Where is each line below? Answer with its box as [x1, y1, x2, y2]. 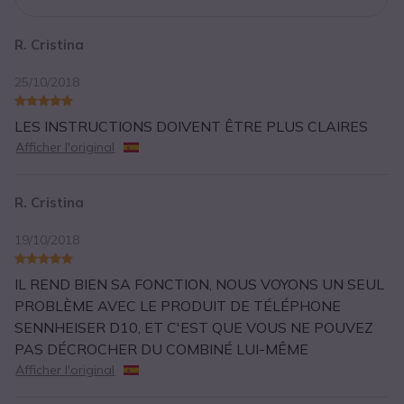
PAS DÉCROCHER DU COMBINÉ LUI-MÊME [14, 340, 309, 359]
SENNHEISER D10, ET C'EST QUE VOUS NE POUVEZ [14, 318, 374, 337]
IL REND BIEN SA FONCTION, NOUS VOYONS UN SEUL [14, 275, 385, 294]
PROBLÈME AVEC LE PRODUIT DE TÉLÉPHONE [14, 297, 342, 316]
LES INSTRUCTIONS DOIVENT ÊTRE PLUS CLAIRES [14, 117, 369, 136]
